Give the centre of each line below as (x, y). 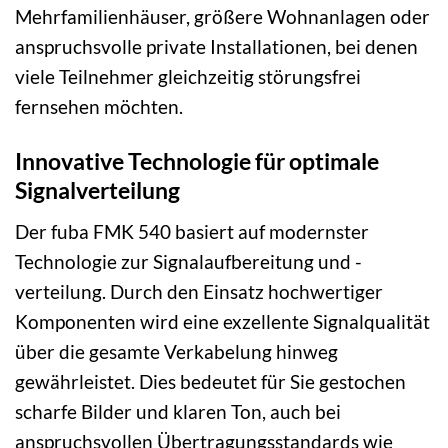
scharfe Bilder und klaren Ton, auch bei (178, 411)
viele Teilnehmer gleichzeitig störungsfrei (188, 77)
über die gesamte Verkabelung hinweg (176, 351)
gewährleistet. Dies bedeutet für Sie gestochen (210, 381)
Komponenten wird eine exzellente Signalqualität (222, 321)
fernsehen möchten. (99, 107)
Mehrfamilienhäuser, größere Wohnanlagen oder (222, 17)
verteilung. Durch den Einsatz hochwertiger (199, 291)
